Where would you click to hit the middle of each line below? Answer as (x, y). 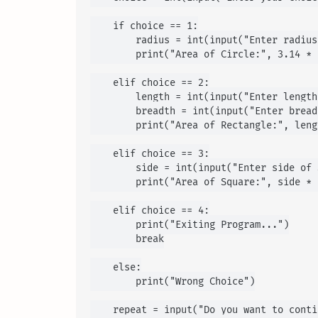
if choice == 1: (144, 26)
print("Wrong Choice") (172, 282)
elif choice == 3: (150, 154)
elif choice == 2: (150, 83)
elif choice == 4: (150, 211)
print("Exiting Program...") (190, 225)
